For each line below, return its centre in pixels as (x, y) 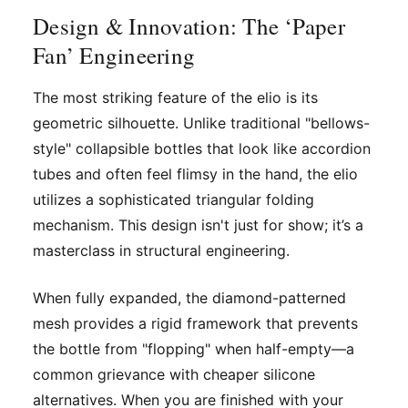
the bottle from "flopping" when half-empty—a (194, 348)
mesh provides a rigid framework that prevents (195, 323)
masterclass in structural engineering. (161, 250)
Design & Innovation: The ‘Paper (189, 25)
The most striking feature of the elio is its (175, 97)
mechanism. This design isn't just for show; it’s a (198, 224)
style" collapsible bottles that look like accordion (202, 148)
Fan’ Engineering (114, 55)
